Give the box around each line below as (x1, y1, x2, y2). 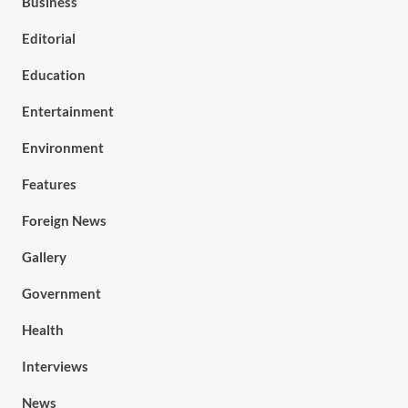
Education (21, 66, 86, 83)
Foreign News (21, 212, 107, 229)
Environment (21, 139, 104, 156)
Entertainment (21, 103, 114, 119)
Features (21, 176, 76, 192)
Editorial (21, 30, 76, 46)
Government (21, 285, 101, 301)
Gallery (21, 249, 66, 265)
